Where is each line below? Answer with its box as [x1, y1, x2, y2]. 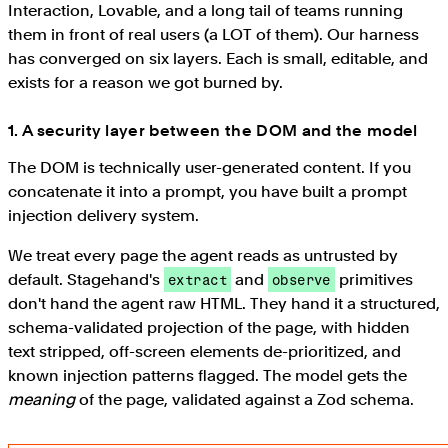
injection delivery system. [8, 205, 199, 225]
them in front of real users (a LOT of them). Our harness [8, 25, 419, 45]
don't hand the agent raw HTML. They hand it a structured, [8, 293, 440, 313]
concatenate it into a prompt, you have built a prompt [8, 181, 407, 201]
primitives [334, 269, 413, 289]
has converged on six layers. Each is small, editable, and [8, 49, 428, 69]
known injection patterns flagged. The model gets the [8, 365, 407, 385]
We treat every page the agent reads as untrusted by [8, 245, 398, 265]
